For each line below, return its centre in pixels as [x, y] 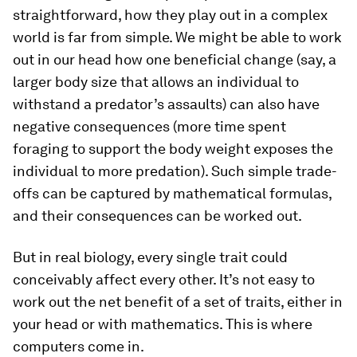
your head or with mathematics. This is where [163, 324]
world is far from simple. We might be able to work [177, 37]
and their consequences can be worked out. [157, 215]
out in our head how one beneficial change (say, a [175, 59]
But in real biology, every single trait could [150, 257]
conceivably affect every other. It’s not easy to [164, 279]
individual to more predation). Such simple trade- [175, 171]
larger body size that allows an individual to [156, 81]
